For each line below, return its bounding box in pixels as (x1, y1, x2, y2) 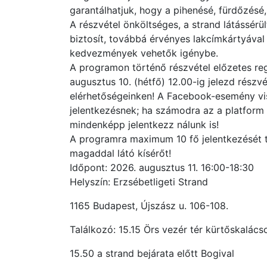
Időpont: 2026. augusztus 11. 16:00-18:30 (70, 162, 254, 173)
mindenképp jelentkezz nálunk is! (70, 119, 219, 131)
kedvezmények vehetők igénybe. (70, 47, 218, 59)
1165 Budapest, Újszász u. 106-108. (70, 200, 228, 212)
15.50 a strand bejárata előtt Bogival (70, 247, 234, 259)
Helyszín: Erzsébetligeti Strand (70, 176, 208, 188)
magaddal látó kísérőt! (70, 147, 171, 159)
